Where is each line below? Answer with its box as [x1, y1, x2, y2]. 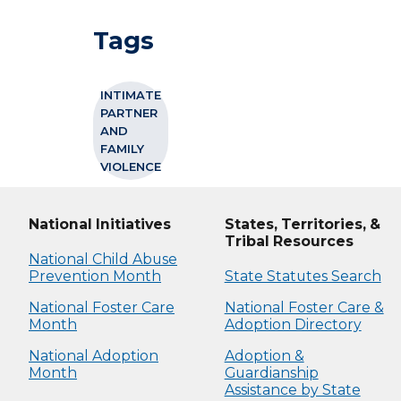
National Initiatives [29, 215, 171, 233]
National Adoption [29, 346, 158, 364]
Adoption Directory [224, 315, 362, 333]
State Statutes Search [224, 267, 381, 285]
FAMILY [100, 141, 144, 156]
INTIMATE [100, 87, 161, 102]
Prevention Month [29, 267, 161, 285]
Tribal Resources [224, 232, 354, 250]
